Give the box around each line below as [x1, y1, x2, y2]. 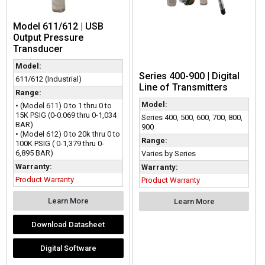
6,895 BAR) [15, 148, 54, 158]
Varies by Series [141, 149, 196, 159]
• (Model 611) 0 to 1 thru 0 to [15, 101, 112, 111]
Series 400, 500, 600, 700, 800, [141, 113, 243, 122]
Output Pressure [13, 32, 84, 44]
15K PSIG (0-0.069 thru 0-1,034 [15, 111, 117, 120]
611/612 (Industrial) [15, 75, 82, 84]
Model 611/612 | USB [13, 21, 104, 33]
